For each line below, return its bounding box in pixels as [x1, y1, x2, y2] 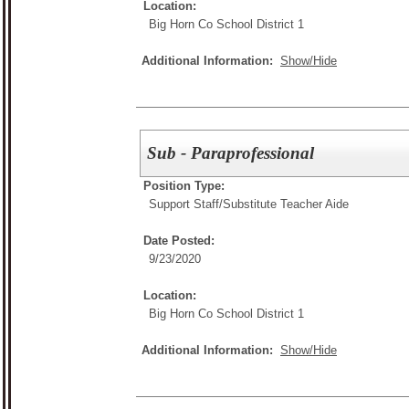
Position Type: [143, 178, 225, 193]
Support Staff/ [149, 196, 223, 211]
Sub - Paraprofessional [147, 142, 315, 163]
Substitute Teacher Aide [223, 196, 349, 211]
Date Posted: [143, 233, 215, 247]
